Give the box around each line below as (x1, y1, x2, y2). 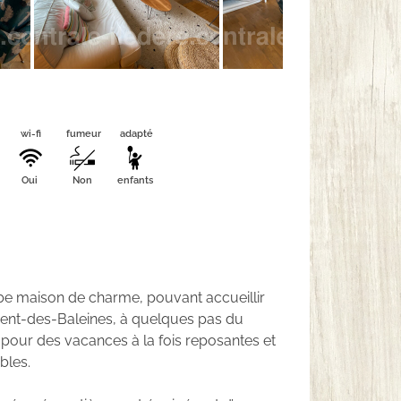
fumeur (65, 128, 101, 140)
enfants (117, 175, 153, 186)
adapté (119, 128, 153, 140)
